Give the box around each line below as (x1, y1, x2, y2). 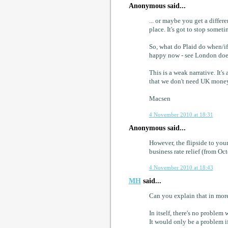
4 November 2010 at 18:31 (149, 111, 213, 118)
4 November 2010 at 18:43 (149, 164, 213, 170)
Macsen (149, 95, 170, 103)
